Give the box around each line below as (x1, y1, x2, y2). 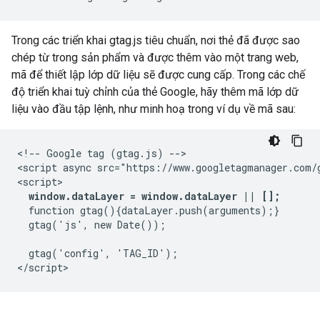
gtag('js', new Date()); (17, 218, 166, 231)
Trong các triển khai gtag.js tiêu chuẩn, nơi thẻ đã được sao (11, 34, 300, 47)
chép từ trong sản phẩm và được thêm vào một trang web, (11, 51, 299, 64)
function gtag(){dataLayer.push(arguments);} (17, 204, 279, 217)
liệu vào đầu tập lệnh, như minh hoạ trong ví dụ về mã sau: (11, 102, 296, 116)
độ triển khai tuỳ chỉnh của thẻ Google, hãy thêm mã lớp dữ (11, 85, 299, 99)
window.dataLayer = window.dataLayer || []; (29, 189, 280, 203)
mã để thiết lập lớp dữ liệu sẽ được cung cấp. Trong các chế (11, 68, 305, 81)
